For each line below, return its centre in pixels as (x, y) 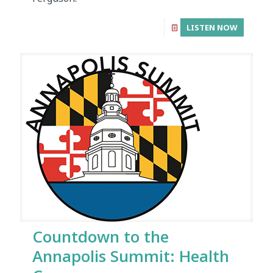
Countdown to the (101, 237)
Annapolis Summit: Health (131, 256)
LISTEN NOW (212, 28)
